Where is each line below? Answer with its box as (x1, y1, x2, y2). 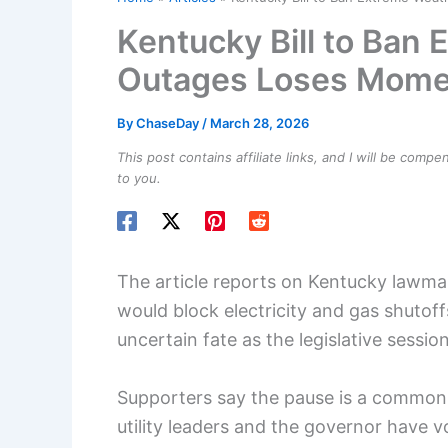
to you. (117, 170, 161, 186)
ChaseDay (136, 115, 202, 131)
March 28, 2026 (210, 115, 309, 131)
